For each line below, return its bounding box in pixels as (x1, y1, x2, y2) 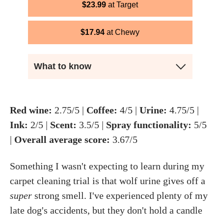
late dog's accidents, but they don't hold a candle (10, 205, 202, 216)
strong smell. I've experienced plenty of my (32, 190, 208, 201)
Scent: (50, 119, 77, 130)
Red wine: (10, 105, 52, 115)
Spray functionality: (106, 119, 192, 130)
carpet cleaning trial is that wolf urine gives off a (10, 175, 205, 186)
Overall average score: (14, 134, 110, 145)
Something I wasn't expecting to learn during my (10, 161, 204, 171)
